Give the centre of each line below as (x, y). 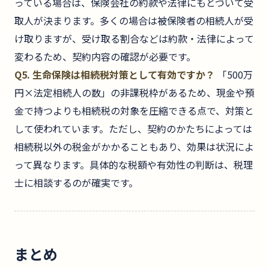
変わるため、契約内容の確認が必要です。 (105, 56)
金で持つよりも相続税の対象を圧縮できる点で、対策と (134, 110)
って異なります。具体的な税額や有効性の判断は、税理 (134, 164)
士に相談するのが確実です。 (76, 182)
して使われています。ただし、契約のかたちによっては (133, 128)
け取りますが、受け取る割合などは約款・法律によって (134, 38)
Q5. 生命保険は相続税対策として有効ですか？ (115, 74)
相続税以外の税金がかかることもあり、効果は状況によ (134, 146)
